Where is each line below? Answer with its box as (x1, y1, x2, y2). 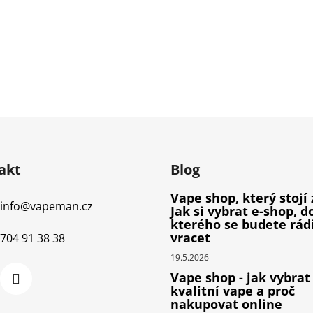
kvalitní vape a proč (170, 282, 295, 300)
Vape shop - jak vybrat (170, 269, 310, 286)
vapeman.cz (29, 198, 93, 214)
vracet (170, 229, 210, 247)
